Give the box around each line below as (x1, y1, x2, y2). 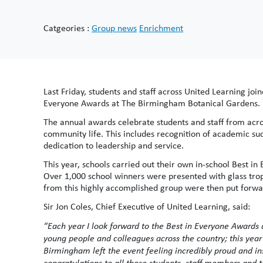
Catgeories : (43, 22, 92, 34)
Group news (92, 22, 137, 34)
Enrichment (139, 22, 183, 34)
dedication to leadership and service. (43, 139, 184, 151)
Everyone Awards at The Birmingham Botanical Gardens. (43, 97, 260, 109)
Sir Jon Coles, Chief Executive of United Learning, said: (43, 200, 250, 213)
